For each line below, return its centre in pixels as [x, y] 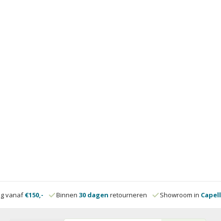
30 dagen [94, 195]
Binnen [67, 195]
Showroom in [180, 195]
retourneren [128, 195]
